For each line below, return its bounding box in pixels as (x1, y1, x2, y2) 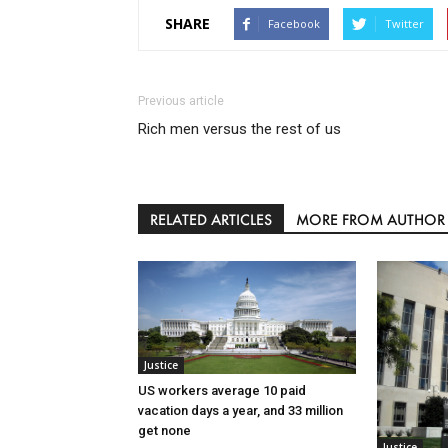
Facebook (268, 15, 320, 31)
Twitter (385, 15, 424, 31)
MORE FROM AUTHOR (296, 209, 445, 229)
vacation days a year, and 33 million (138, 402, 343, 418)
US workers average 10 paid (138, 382, 306, 398)
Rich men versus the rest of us (138, 119, 341, 138)
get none (138, 422, 191, 438)
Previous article (138, 93, 224, 108)
